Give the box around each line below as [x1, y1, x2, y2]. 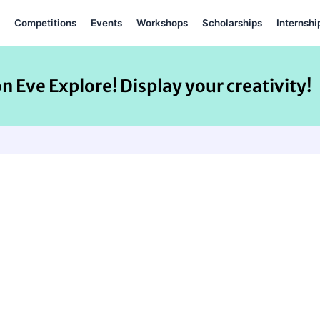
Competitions [14, 17, 76, 29]
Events [90, 17, 122, 29]
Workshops [136, 17, 188, 29]
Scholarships [201, 17, 262, 29]
